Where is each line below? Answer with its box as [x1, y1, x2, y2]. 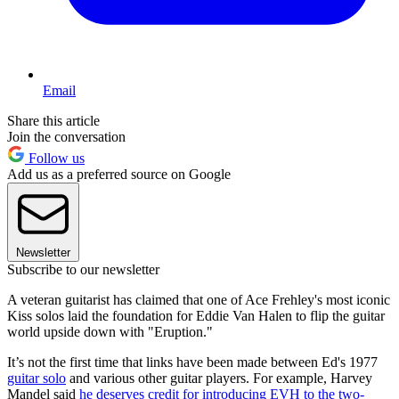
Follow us [25, 150, 85, 166]
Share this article [7, 112, 100, 128]
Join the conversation [7, 128, 126, 144]
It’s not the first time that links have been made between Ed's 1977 [7, 354, 378, 370]
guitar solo [7, 370, 66, 386]
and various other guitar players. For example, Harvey [66, 370, 372, 386]
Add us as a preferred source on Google [7, 166, 231, 182]
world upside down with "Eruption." [7, 323, 213, 339]
